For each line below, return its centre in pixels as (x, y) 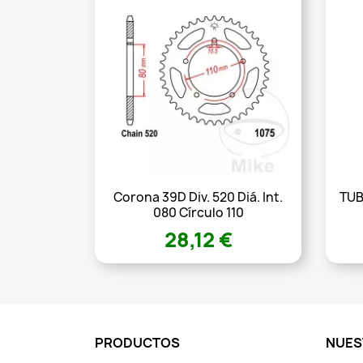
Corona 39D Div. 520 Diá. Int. (198, 198)
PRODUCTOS (137, 343)
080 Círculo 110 (198, 213)
